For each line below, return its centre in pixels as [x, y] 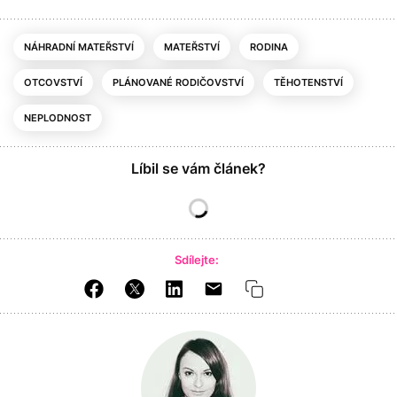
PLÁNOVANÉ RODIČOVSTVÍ [178, 82]
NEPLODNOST [58, 117]
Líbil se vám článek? [198, 168]
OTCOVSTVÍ [53, 82]
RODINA [269, 47]
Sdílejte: [196, 259]
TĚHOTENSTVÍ [308, 82]
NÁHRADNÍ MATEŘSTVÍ [79, 47]
